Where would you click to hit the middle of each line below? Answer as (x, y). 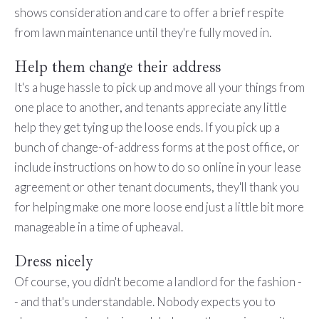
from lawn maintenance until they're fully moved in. (142, 33)
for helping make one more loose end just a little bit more (159, 207)
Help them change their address (117, 67)
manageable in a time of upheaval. (98, 227)
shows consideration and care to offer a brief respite (149, 13)
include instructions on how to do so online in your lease (157, 167)
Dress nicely (53, 261)
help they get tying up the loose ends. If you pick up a (147, 127)
